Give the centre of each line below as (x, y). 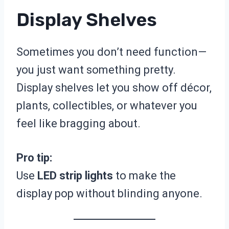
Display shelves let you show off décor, (114, 88)
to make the (144, 176)
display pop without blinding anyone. (109, 194)
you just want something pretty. (96, 70)
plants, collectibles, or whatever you (107, 106)
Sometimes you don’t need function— (111, 52)
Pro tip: (34, 158)
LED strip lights (75, 176)
